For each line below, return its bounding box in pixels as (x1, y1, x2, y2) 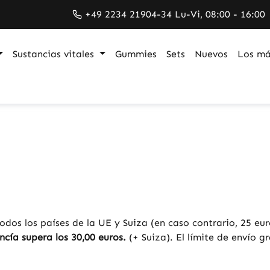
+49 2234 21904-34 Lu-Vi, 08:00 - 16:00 (85, 8, 265, 20)
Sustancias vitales (13, 48, 95, 60)
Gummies (115, 48, 157, 60)
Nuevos (195, 48, 228, 60)
